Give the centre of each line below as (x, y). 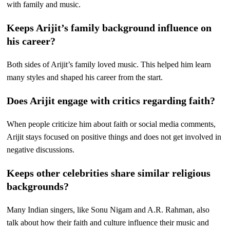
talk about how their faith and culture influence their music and (108, 223)
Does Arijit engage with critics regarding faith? (111, 101)
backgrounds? (38, 187)
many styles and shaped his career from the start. (85, 78)
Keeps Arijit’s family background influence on (109, 28)
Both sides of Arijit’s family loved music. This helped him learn (109, 65)
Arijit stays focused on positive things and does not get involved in (114, 137)
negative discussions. (41, 150)
